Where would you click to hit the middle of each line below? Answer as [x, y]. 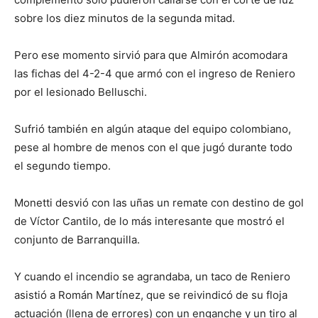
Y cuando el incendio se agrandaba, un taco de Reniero [152, 276]
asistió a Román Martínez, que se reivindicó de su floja [151, 295]
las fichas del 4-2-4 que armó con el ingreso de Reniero [155, 73]
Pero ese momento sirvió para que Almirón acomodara [151, 55]
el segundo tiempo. [62, 166]
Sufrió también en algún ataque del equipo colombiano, [153, 129]
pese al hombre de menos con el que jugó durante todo [153, 147]
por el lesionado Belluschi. [81, 92]
